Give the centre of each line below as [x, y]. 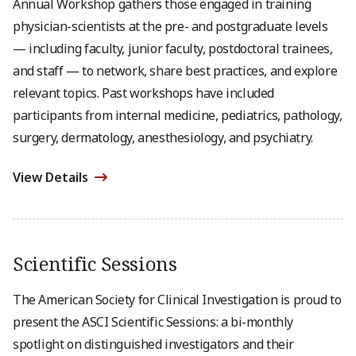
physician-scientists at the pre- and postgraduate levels [170, 26]
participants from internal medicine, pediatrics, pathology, [178, 115]
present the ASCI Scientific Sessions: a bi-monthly [153, 322]
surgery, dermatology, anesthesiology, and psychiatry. [163, 137]
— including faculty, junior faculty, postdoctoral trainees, [173, 48]
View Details [50, 177]
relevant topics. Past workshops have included [144, 93]
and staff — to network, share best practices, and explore [175, 71]
